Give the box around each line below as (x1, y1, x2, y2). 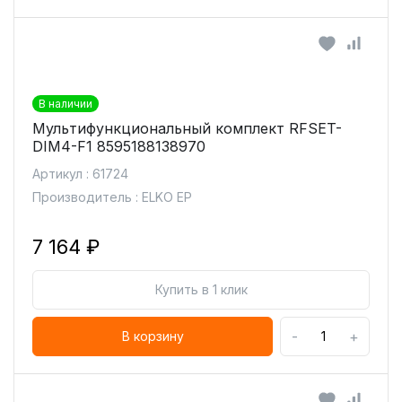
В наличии (39, 97, 92, 110)
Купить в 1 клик (154, 282, 248, 297)
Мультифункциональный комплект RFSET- (32, 119, 342, 137)
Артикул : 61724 (32, 166, 128, 181)
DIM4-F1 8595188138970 (32, 137, 205, 155)
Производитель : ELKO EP (32, 189, 192, 205)
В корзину (121, 328, 184, 344)
